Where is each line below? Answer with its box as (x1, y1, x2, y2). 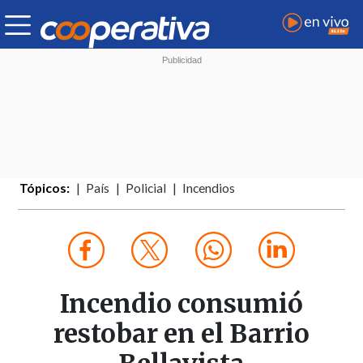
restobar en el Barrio (53, 318, 310, 351)
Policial (126, 181, 167, 196)
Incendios (182, 181, 236, 196)
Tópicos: (19, 181, 70, 196)
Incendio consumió (60, 288, 303, 321)
